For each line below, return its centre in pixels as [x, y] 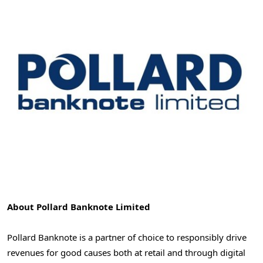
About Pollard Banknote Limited [79, 207]
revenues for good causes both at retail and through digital [126, 253]
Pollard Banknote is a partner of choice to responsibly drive [127, 237]
